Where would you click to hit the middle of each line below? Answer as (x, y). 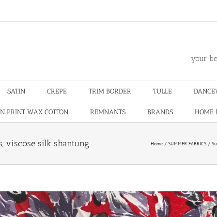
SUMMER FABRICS (187, 144)
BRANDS (160, 112)
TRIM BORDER (110, 91)
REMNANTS (108, 112)
